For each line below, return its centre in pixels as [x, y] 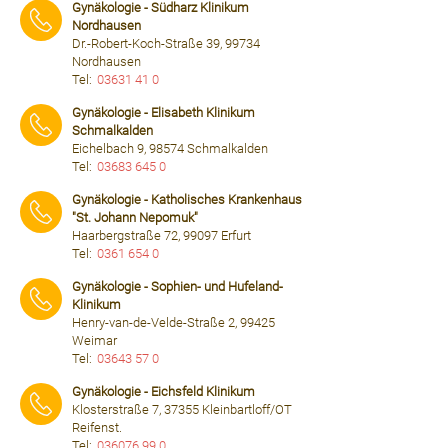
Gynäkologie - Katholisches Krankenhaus [187, 199]
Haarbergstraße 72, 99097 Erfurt [161, 235]
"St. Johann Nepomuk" [135, 217]
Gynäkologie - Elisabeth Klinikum [163, 112]
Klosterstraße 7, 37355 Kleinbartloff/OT [182, 409]
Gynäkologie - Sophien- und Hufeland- [177, 286]
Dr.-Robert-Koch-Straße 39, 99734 [166, 43]
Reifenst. [97, 427]
